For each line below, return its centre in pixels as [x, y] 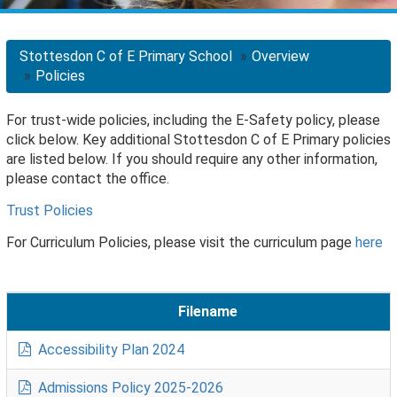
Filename [208, 312]
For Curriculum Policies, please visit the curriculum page [181, 243]
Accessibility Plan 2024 [109, 350]
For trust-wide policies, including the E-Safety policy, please [193, 121]
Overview [280, 57]
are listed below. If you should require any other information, [192, 160]
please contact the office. [88, 179]
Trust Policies [50, 211]
